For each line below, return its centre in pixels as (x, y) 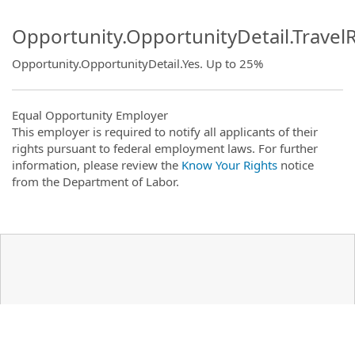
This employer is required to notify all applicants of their (165, 131)
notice (296, 164)
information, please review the (97, 164)
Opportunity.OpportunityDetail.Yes (106, 63)
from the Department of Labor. (95, 181)
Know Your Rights (229, 164)
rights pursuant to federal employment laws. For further (165, 148)
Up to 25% (235, 63)
